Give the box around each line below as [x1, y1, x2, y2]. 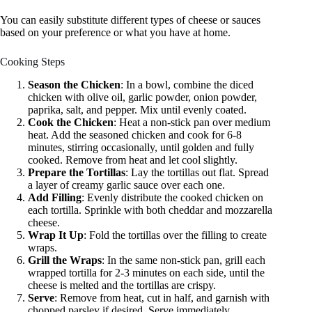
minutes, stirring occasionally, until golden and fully [28, 141, 254, 154]
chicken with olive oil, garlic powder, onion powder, [28, 91, 257, 104]
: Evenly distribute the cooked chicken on [81, 192, 263, 204]
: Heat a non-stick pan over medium [114, 116, 270, 129]
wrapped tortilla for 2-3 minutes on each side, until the [28, 267, 265, 279]
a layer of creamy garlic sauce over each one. [28, 179, 225, 192]
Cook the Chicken [28, 116, 114, 129]
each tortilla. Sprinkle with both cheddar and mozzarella [28, 204, 272, 217]
